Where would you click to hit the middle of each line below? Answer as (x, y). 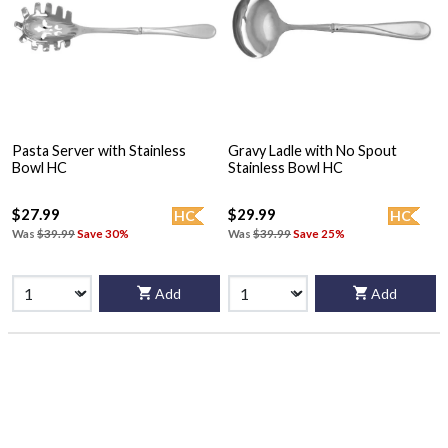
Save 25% (319, 233)
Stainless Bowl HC (285, 168)
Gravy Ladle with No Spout (312, 151)
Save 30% (103, 233)
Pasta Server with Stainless (99, 151)
